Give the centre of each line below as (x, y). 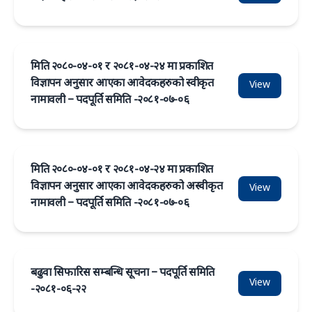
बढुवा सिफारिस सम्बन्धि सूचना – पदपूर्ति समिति (123, 273)
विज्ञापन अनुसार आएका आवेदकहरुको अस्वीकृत (127, 187)
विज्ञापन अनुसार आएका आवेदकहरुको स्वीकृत (122, 84)
